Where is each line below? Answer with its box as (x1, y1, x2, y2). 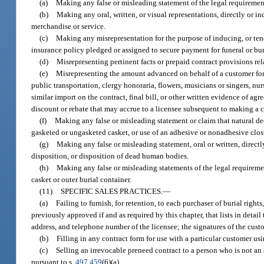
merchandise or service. (31, 21, 106, 31)
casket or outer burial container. (31, 174, 132, 184)
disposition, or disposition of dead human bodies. (31, 151, 189, 160)
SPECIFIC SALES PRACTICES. (61, 186, 163, 196)
